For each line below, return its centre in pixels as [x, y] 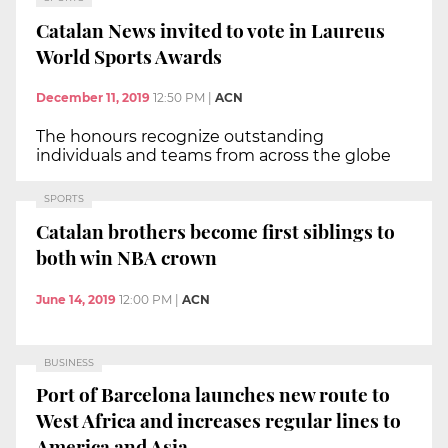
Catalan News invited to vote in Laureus [210, 29]
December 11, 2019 [93, 98]
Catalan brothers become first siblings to [215, 230]
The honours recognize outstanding [180, 137]
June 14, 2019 [76, 299]
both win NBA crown [126, 256]
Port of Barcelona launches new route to [213, 394]
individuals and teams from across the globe [213, 156]
